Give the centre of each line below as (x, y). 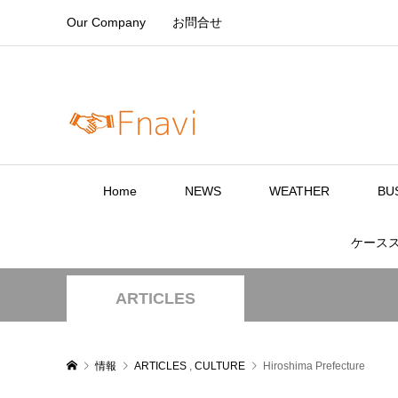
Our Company (106, 22)
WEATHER (299, 191)
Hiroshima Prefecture (314, 366)
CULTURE (219, 366)
